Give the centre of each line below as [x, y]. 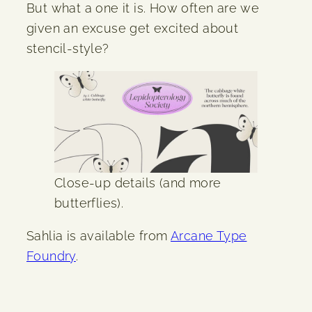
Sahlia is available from [99, 236]
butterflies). [89, 203]
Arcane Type [209, 236]
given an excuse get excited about [133, 29]
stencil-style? [68, 49]
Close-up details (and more [138, 183]
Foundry [51, 256]
